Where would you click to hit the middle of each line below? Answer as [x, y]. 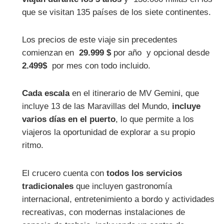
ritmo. [33, 145]
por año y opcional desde [160, 52]
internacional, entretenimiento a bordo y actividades [118, 199]
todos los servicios [143, 173]
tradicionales [48, 186]
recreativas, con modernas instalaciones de [104, 212]
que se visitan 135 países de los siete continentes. [118, 12]
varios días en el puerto [69, 119]
